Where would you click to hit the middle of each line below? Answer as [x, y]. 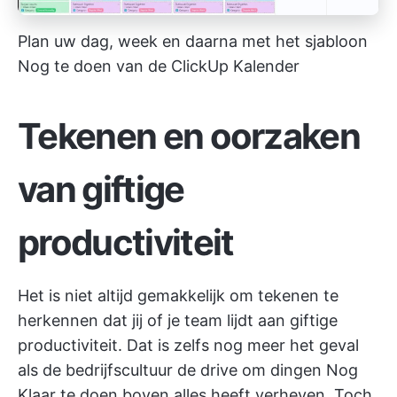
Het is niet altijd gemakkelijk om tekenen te [178, 295]
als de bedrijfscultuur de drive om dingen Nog [188, 370]
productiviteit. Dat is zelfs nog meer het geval [188, 345]
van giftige [101, 189]
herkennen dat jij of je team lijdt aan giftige [178, 320]
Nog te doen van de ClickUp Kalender [159, 66]
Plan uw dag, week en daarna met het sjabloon [193, 41]
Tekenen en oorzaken [189, 136]
